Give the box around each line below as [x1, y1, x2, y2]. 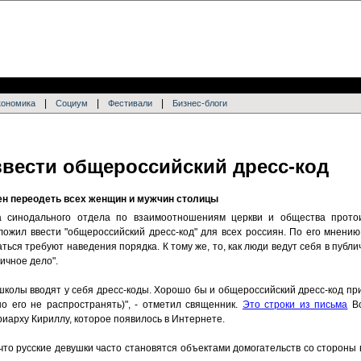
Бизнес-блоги [172, 98, 227, 108]
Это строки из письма [242, 299, 348, 311]
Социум [56, 98, 88, 108]
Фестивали [108, 98, 152, 108]
